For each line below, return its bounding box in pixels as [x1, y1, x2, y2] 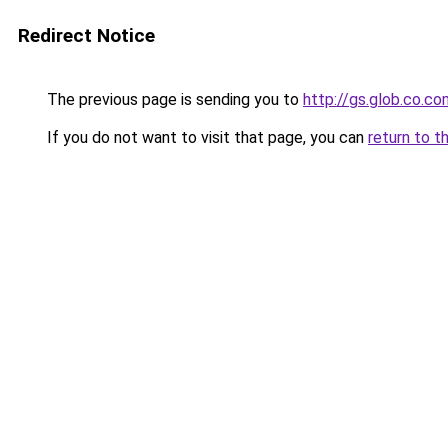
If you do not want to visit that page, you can [43, 128, 368, 147]
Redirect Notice [18, 24, 155, 47]
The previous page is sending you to [43, 90, 303, 109]
